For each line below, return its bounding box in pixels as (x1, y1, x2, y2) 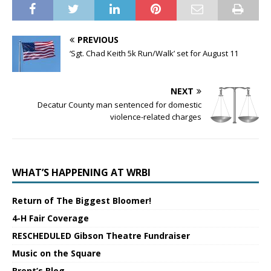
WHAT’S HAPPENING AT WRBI (12, 166, 151, 180)
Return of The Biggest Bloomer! (12, 195, 151, 207)
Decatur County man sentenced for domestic (38, 99, 201, 111)
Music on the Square (12, 247, 101, 260)
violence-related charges (110, 111, 201, 123)
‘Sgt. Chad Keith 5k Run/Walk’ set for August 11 (70, 48, 238, 59)
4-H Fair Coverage (12, 212, 89, 224)
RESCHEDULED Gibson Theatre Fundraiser (12, 230, 190, 242)
